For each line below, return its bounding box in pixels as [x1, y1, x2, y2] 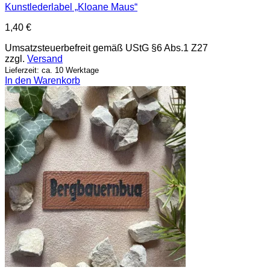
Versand [27, 53, 63, 64]
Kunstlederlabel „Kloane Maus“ [5, 1, 137, 12]
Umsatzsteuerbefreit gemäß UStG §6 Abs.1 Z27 [5, 42, 208, 53]
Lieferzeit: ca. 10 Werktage [5, 65, 99, 75]
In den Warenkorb [5, 75, 80, 86]
